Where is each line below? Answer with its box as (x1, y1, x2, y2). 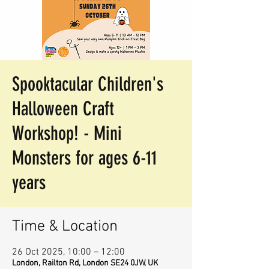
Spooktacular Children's (12, 73, 163, 95)
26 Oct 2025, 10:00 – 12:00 (12, 246, 125, 258)
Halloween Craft (12, 97, 114, 120)
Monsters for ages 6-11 (12, 147, 157, 169)
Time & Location (12, 217, 118, 236)
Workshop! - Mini (12, 122, 122, 145)
